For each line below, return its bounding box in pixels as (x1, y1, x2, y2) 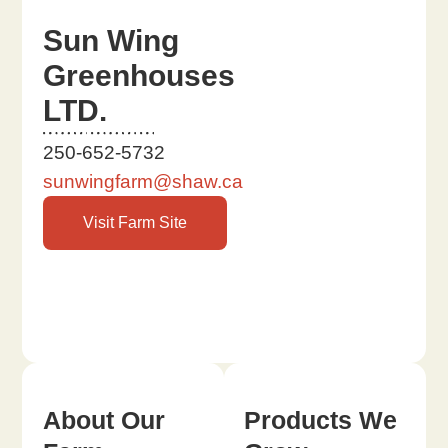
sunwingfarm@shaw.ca (42, 170, 243, 192)
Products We (244, 405, 398, 434)
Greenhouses (42, 58, 235, 92)
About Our (42, 405, 165, 434)
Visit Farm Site (82, 213, 187, 231)
